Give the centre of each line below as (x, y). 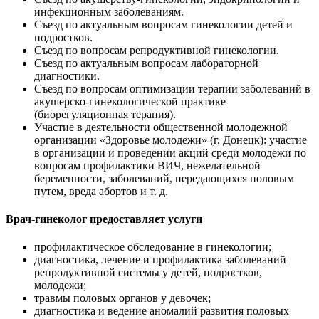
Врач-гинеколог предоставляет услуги (104, 219)
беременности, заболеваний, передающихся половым (164, 178)
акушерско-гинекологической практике (130, 101)
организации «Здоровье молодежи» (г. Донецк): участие (171, 140)
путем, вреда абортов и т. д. (101, 191)
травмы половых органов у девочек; (122, 298)
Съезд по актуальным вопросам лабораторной (146, 63)
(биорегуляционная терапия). (105, 114)
